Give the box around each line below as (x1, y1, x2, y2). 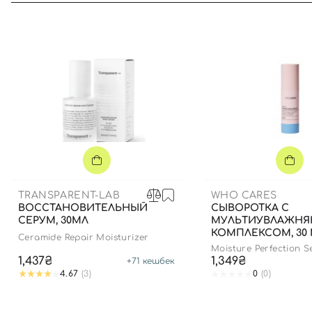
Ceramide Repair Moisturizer (18, 233, 149, 242)
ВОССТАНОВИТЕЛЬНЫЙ (18, 203, 148, 213)
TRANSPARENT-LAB (18, 189, 120, 201)
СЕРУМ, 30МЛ (18, 215, 88, 226)
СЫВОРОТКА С (211, 203, 289, 213)
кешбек (140, 256, 175, 266)
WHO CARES (211, 189, 277, 201)
